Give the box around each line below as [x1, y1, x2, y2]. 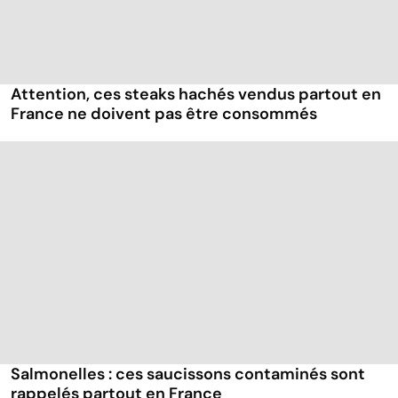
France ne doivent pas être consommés [11, 103, 317, 125]
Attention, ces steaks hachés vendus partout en [11, 84, 381, 106]
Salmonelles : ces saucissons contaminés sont [11, 363, 365, 386]
